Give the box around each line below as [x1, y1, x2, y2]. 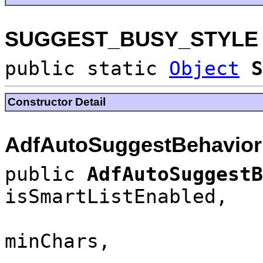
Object [169, 57, 240, 80]
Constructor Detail [8, 95, 106, 108]
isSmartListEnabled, [5, 185, 228, 208]
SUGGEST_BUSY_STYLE [5, 27, 258, 51]
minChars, [5, 230, 110, 252]
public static [5, 57, 169, 80]
